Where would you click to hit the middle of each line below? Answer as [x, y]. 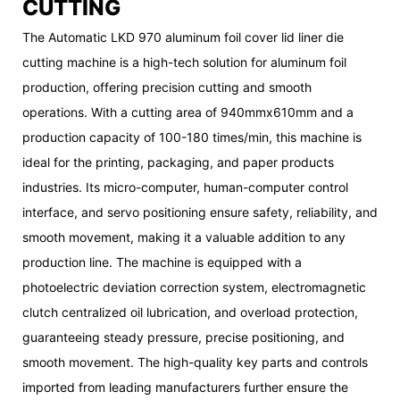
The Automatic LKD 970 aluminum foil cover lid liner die [183, 37]
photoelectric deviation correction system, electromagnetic [194, 287]
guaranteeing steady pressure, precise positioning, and [183, 337]
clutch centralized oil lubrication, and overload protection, [190, 312]
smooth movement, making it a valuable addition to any [184, 237]
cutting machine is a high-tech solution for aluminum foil [184, 62]
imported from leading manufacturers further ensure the [185, 387]
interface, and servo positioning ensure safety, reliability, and [200, 212]
